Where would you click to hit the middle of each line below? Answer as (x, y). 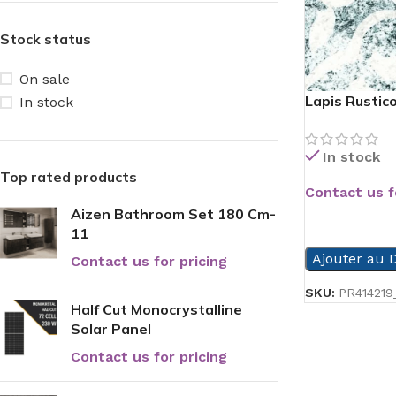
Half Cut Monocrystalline (156, 309)
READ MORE (350, 221)
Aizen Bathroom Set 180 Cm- (173, 214)
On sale (45, 79)
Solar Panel (111, 329)
